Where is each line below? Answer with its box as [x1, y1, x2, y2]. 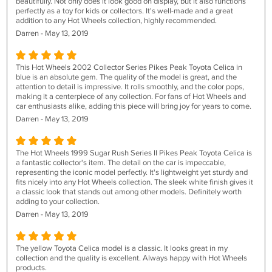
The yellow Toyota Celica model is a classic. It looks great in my [16, 243, 228, 253]
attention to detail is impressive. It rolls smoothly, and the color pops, [16, 82, 244, 92]
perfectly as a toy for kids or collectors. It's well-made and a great [16, 6, 233, 16]
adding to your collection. [16, 197, 100, 206]
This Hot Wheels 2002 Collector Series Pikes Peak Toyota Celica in [16, 63, 242, 72]
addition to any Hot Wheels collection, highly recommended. [16, 16, 217, 25]
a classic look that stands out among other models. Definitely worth [16, 187, 242, 197]
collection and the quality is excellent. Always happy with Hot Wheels [16, 253, 247, 263]
